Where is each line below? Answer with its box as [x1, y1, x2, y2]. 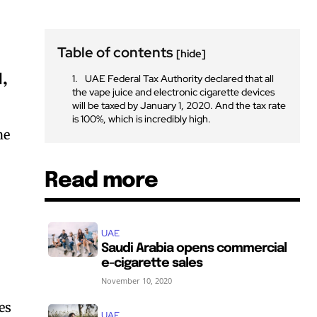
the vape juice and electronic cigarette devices [72, 85, 275, 98]
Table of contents [57, 42, 177, 62]
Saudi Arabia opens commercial [101, 241, 287, 255]
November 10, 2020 [101, 275, 173, 286]
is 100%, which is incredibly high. [72, 112, 212, 125]
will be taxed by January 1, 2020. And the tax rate [72, 98, 287, 112]
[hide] [176, 46, 207, 61]
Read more [45, 169, 158, 192]
